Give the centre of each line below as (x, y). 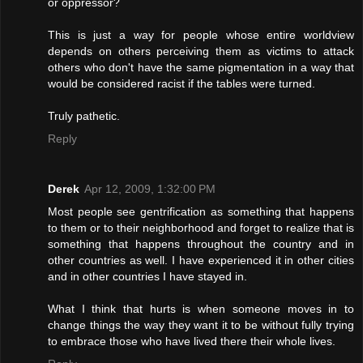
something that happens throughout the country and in (201, 243)
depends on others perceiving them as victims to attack (201, 51)
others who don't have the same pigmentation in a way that (201, 67)
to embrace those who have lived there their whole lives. (192, 341)
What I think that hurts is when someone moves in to (201, 308)
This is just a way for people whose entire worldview (201, 34)
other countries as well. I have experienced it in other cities (201, 260)
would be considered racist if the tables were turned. (181, 83)
